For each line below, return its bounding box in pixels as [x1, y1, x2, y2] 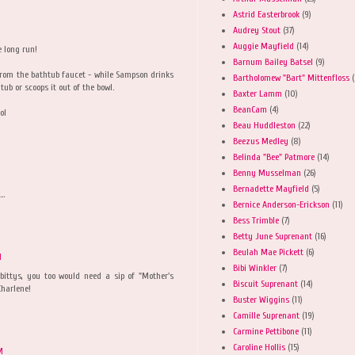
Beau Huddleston [233, 119, 296, 131]
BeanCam [233, 103, 267, 115]
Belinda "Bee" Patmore [233, 151, 315, 162]
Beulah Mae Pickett [233, 246, 303, 258]
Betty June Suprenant [233, 230, 312, 242]
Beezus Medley [233, 135, 288, 147]
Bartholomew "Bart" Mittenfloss [233, 71, 349, 83]
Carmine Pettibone [233, 325, 299, 337]
